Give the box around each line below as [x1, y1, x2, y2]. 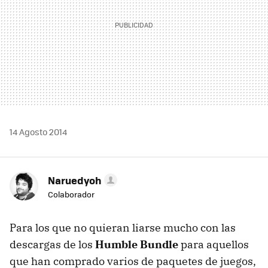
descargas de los [10, 237, 95, 251]
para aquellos [178, 237, 249, 251]
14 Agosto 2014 [10, 125, 67, 138]
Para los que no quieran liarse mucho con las [10, 220, 236, 234]
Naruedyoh [48, 172, 102, 187]
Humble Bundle [95, 237, 178, 251]
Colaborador [48, 188, 95, 200]
